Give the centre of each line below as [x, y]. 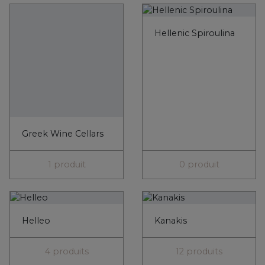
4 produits [67, 151]
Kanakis [171, 120]
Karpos [37, 255]
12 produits [199, 151]
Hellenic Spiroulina [195, 33]
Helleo [36, 120]
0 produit [199, 64]
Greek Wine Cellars [63, 33]
